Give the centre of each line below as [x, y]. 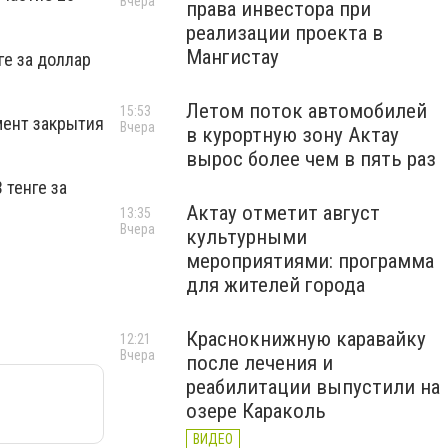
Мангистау [232, 57]
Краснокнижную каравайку [306, 339]
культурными [246, 237]
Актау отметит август [283, 213]
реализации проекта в [284, 33]
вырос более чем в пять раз [311, 159]
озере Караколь [256, 411]
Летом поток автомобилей [306, 111]
